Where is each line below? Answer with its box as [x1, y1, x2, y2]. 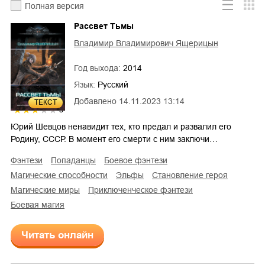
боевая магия [16, 199, 64, 209]
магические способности [18, 170, 108, 180]
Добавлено [74, 96, 117, 106]
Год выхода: [74, 63, 123, 73]
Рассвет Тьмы [74, 21, 134, 31]
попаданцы [57, 155, 96, 165]
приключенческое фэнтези [94, 185, 193, 195]
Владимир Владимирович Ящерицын [74, 38, 218, 48]
